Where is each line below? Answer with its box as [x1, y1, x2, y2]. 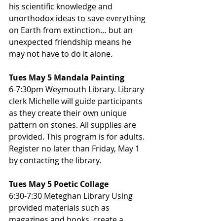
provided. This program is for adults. [9, 131, 147, 143]
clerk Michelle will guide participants [9, 96, 145, 107]
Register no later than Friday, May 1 [9, 143, 142, 154]
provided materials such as [9, 202, 111, 214]
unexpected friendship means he [9, 37, 133, 48]
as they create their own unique [9, 108, 129, 119]
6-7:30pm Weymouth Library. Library [9, 84, 146, 95]
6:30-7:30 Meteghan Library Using [9, 190, 135, 202]
